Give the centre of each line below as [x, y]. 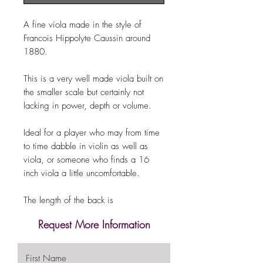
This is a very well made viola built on [93, 78]
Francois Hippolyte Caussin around [87, 38]
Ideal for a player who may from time [92, 132]
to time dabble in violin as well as [86, 146]
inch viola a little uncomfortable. [83, 173]
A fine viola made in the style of [82, 24]
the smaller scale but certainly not [84, 92]
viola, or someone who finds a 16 [86, 159]
